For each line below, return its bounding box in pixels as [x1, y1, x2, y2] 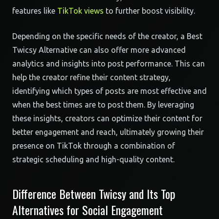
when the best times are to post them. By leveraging [12, 100, 194, 109]
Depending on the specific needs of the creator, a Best [12, 32, 202, 41]
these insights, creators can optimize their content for [12, 114, 202, 123]
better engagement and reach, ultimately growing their [12, 128, 204, 136]
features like [12, 6, 57, 15]
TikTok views [57, 6, 104, 15]
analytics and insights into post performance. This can [12, 59, 205, 68]
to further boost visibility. [104, 6, 195, 15]
